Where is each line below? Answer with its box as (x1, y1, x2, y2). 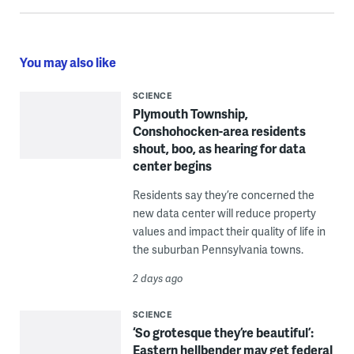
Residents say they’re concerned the (132, 187, 314, 203)
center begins (132, 156, 212, 175)
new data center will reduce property (132, 205, 316, 221)
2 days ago (132, 271, 183, 286)
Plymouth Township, (132, 104, 248, 123)
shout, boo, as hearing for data (132, 139, 306, 158)
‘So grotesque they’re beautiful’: (132, 323, 314, 342)
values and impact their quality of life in (132, 224, 326, 239)
